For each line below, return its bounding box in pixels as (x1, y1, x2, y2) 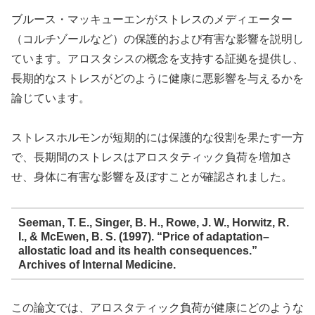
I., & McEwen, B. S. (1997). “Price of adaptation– (18, 230, 269, 243)
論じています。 (11, 91, 90, 104)
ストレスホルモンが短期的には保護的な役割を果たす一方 (11, 131, 304, 144)
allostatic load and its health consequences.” (18, 244, 257, 257)
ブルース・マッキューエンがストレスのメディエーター (11, 13, 292, 25)
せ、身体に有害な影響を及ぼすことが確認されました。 (11, 171, 292, 184)
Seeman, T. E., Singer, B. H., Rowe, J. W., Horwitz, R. (18, 216, 289, 229)
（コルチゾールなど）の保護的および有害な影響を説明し (11, 32, 304, 45)
